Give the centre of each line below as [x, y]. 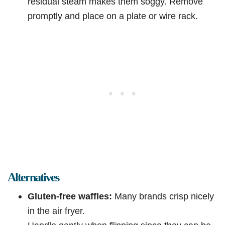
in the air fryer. [56, 211]
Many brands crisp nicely [163, 196]
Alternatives [33, 178]
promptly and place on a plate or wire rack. [113, 16]
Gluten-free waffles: [70, 196]
